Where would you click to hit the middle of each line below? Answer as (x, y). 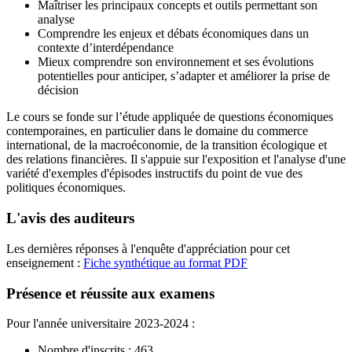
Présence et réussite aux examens (110, 293)
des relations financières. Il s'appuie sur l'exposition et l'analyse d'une (176, 159)
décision (58, 90)
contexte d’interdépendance (106, 48)
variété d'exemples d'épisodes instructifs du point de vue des (154, 174)
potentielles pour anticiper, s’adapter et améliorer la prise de (184, 76)
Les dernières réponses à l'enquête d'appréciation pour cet (148, 248)
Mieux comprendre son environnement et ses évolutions (176, 62)
